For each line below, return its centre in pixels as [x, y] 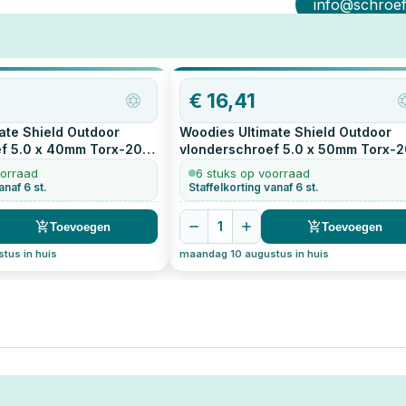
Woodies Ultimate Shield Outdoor [285, 132]
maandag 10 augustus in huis [254, 254]
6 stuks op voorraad [252, 174]
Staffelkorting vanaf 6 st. [253, 188]
